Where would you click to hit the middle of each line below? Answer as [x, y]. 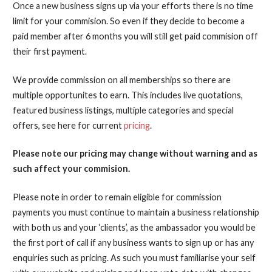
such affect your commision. [71, 169]
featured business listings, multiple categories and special [123, 110]
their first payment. [49, 51]
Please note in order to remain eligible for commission [117, 197]
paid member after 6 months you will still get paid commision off [135, 36]
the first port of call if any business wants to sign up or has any [133, 242]
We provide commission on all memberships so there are [121, 80]
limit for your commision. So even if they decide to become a [128, 21]
